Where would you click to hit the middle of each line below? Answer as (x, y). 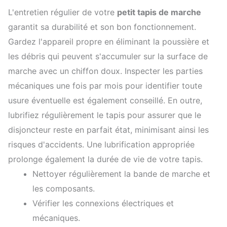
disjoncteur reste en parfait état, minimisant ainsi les (108, 129)
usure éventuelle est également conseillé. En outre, (105, 100)
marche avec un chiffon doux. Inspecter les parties (105, 71)
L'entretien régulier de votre (63, 12)
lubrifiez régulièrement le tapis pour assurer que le (105, 115)
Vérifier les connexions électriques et (103, 203)
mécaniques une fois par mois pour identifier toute (105, 85)
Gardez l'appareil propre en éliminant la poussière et (109, 41)
